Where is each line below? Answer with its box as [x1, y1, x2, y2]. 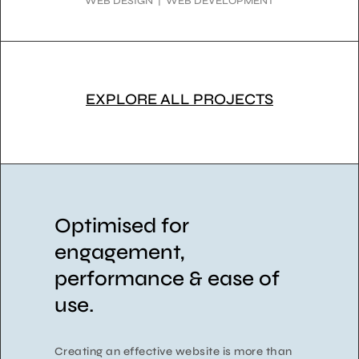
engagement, [54, 240, 184, 265]
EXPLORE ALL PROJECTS [86, 89, 273, 108]
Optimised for [54, 213, 189, 239]
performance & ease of [54, 266, 280, 292]
